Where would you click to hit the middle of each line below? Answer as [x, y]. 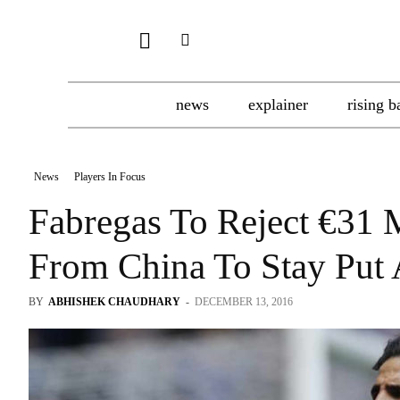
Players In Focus [110, 177]
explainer [278, 104]
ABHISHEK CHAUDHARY [114, 302]
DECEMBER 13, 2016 [244, 302]
